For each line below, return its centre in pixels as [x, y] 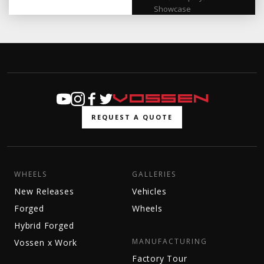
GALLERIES [154, 174]
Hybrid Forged [44, 226]
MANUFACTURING [170, 242]
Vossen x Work [46, 243]
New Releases [44, 192]
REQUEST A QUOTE [132, 117]
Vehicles [149, 192]
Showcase [172, 9]
